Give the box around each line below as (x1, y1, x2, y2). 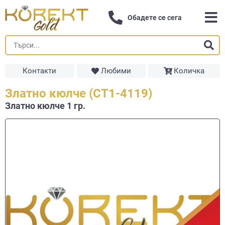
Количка (174, 66, 205, 75)
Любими (100, 66, 131, 75)
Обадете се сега (128, 14, 182, 22)
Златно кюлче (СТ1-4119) (5, 86, 152, 100)
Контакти (23, 66, 57, 75)
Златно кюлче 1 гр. (5, 100, 85, 111)
